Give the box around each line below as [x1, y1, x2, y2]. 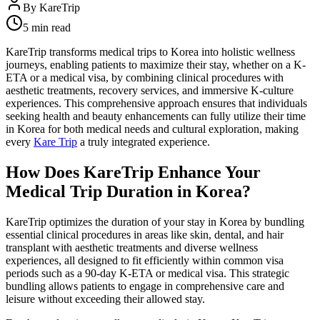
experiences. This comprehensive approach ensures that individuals [6, 96, 307, 109]
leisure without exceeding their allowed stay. [6, 292, 205, 305]
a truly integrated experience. [77, 135, 210, 148]
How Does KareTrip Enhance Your [6, 162, 261, 181]
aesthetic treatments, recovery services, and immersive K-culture [6, 84, 294, 96]
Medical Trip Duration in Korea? [6, 181, 251, 201]
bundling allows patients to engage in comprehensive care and [6, 279, 284, 292]
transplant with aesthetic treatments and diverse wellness [6, 241, 258, 254]
